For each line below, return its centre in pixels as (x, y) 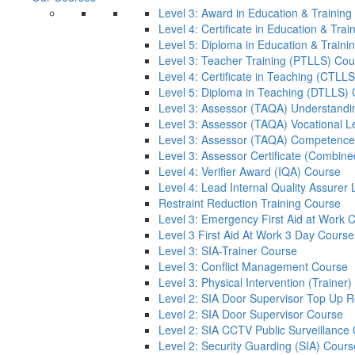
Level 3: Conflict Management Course (253, 267)
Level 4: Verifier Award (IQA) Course (250, 172)
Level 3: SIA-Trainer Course (228, 251)
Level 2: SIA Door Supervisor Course (251, 314)
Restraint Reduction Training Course (250, 203)
